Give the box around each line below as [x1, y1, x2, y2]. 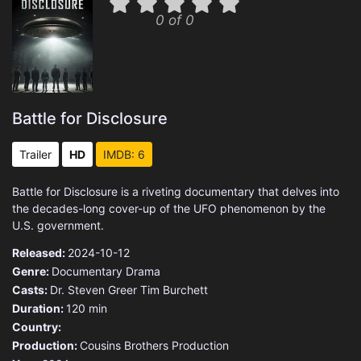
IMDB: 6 [103, 147, 145, 161]
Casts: [12, 283, 50, 297]
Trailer [19, 147, 52, 161]
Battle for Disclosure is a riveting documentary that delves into [12, 185, 339, 198]
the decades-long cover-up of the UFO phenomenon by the [12, 201, 326, 215]
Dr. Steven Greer [50, 283, 137, 297]
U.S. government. [12, 218, 104, 232]
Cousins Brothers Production [80, 338, 229, 352]
